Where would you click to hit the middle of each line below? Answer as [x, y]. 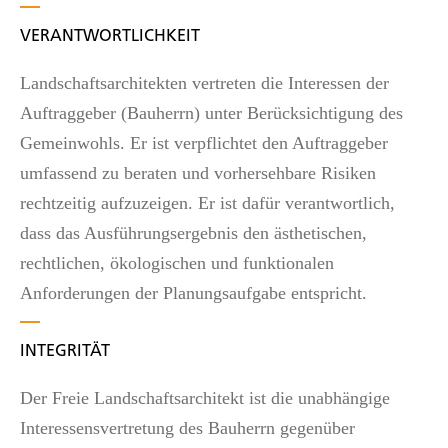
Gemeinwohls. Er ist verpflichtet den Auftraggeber [204, 143]
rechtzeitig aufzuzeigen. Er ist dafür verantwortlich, [207, 203]
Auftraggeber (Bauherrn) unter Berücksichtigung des [211, 113]
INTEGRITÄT [65, 351]
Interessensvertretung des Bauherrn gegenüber [187, 427]
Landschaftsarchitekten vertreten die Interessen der [204, 83]
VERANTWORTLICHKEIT [110, 37]
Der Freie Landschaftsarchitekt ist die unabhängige [205, 397]
